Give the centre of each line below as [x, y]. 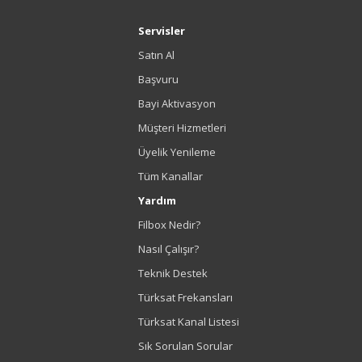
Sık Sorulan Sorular [185, 346]
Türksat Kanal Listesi [188, 322]
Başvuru [158, 79]
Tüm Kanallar [170, 176]
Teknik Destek [173, 273]
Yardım [157, 200]
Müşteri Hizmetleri [182, 128]
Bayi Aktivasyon [177, 103]
